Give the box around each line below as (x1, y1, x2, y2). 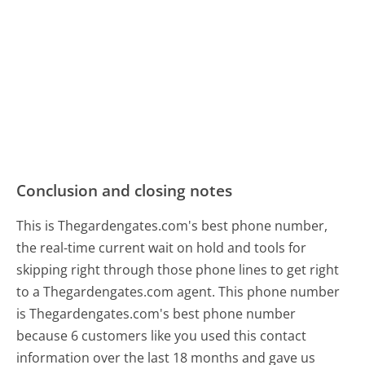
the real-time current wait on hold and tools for (16, 238, 307, 257)
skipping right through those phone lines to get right (16, 260, 340, 279)
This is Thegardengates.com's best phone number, (16, 216, 328, 235)
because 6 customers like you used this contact (16, 326, 307, 345)
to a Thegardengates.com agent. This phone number (16, 282, 341, 301)
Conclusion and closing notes (16, 178, 233, 201)
